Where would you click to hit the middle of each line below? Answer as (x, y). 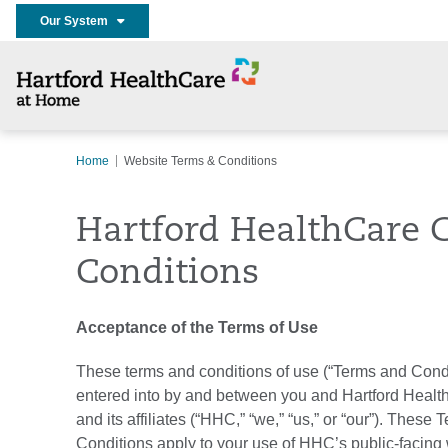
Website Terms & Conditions (200, 161)
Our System (78, 20)
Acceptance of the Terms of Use (197, 327)
